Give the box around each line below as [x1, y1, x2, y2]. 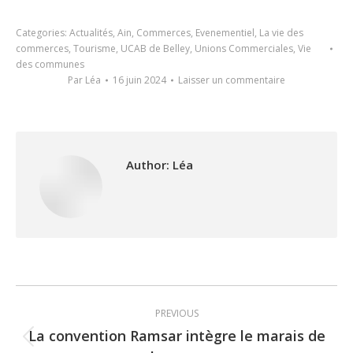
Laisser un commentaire [178, 73, 285, 87]
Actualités [69, 26, 113, 39]
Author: [126, 157, 169, 173]
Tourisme [73, 42, 116, 55]
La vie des [259, 26, 303, 39]
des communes [16, 58, 84, 71]
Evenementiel [195, 26, 255, 39]
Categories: [16, 26, 69, 39]
